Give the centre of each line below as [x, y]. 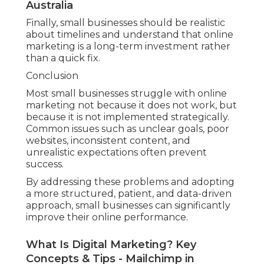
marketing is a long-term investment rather [128, 47]
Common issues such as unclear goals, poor [128, 129]
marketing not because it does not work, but [131, 105]
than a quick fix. [63, 58]
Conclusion [52, 76]
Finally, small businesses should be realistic [126, 23]
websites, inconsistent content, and [108, 141]
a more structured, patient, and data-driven [129, 194]
